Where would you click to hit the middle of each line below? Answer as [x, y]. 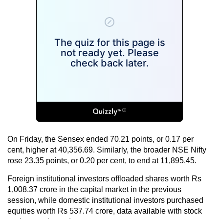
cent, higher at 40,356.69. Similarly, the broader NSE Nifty [107, 150]
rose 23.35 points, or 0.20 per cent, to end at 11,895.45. [102, 160]
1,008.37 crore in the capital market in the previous [94, 189]
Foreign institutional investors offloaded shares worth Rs [104, 178]
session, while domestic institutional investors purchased [105, 200]
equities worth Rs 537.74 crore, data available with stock [105, 211]
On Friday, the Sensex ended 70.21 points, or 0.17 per [100, 139]
